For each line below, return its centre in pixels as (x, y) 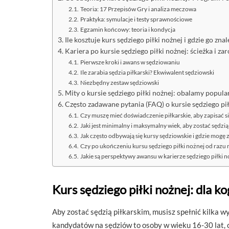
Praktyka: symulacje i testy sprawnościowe (136, 19)
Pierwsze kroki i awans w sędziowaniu (130, 62)
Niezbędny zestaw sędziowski (119, 83)
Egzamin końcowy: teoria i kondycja (128, 29)
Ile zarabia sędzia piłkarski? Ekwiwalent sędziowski (147, 72)
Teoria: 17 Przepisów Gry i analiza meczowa (138, 9)
